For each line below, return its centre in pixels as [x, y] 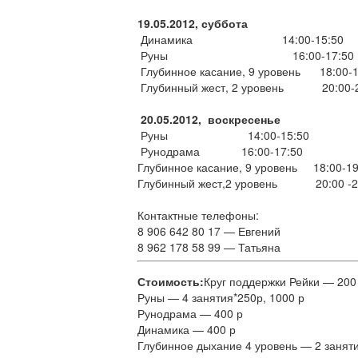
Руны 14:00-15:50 [223, 135]
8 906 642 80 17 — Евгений [211, 231]
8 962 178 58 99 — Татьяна [209, 247]
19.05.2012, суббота [193, 23]
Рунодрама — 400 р [190, 313]
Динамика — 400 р [187, 329]
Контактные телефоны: [198, 215]
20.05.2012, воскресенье [211, 119]
